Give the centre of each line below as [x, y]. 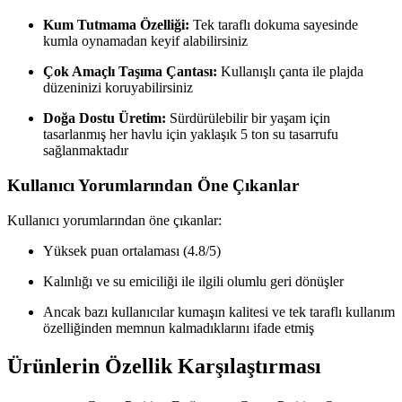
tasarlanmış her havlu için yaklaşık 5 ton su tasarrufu [191, 135]
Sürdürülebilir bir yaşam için [248, 118]
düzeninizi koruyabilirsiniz [118, 88]
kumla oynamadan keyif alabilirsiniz [145, 41]
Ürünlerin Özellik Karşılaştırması [164, 366]
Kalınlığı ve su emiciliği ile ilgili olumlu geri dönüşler [193, 281]
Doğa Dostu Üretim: [105, 118]
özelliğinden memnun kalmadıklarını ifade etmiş [179, 328]
